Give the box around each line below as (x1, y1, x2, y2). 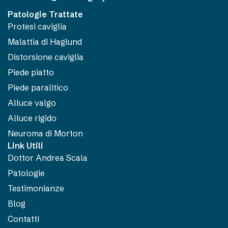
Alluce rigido (8, 112, 56, 123)
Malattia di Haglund (8, 36, 82, 47)
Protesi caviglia (8, 21, 67, 32)
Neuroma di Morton (8, 128, 83, 138)
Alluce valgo (8, 97, 56, 108)
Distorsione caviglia (8, 51, 83, 62)
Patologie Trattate (8, 9, 83, 19)
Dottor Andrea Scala (8, 152, 88, 163)
